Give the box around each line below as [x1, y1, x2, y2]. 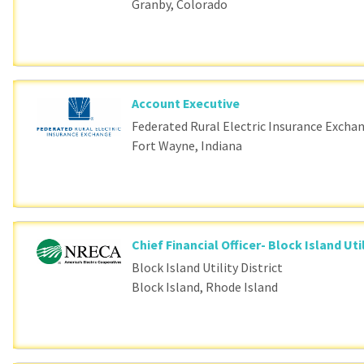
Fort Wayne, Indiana [132, 136, 243, 154]
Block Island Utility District [132, 258, 284, 275]
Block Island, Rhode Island [132, 278, 279, 295]
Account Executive [132, 94, 240, 111]
